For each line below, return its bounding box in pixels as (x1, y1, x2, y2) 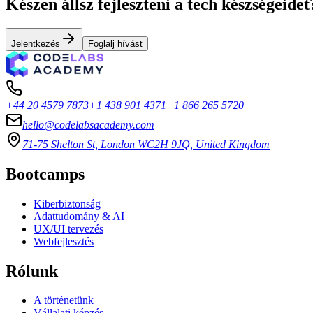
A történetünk (34, 294, 94, 307)
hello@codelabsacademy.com (22, 118, 154, 131)
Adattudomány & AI (34, 210, 124, 222)
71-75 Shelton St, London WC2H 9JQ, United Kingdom (22, 138, 270, 150)
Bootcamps (6, 164, 85, 183)
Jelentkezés (11, 38, 60, 49)
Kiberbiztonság (34, 197, 101, 210)
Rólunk (6, 261, 58, 280)
